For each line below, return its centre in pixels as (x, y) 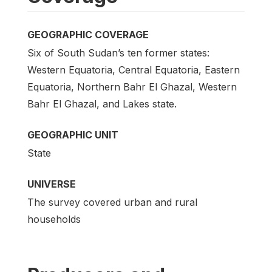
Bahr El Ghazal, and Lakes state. (102, 104)
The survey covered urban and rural (112, 202)
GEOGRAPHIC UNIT (73, 135)
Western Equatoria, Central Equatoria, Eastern (134, 70)
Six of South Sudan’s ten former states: (118, 53)
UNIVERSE (52, 184)
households (54, 219)
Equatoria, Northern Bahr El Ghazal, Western (132, 87)
